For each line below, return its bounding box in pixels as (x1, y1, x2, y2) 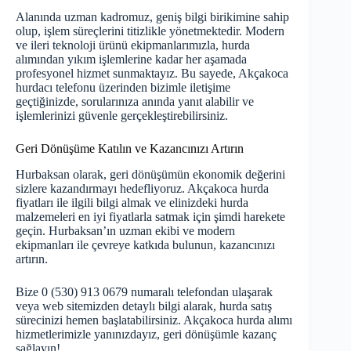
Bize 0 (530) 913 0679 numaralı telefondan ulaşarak (16, 284, 273, 299)
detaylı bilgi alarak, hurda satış (119, 299, 272, 313)
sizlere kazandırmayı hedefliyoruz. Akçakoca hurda (16, 181, 269, 195)
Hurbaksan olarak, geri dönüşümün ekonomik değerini (16, 167, 285, 181)
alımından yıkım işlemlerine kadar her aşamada (16, 52, 247, 66)
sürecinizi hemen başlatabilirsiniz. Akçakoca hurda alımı (16, 313, 292, 327)
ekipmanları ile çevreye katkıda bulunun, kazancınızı (16, 237, 275, 251)
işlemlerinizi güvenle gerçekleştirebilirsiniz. (16, 108, 228, 122)
